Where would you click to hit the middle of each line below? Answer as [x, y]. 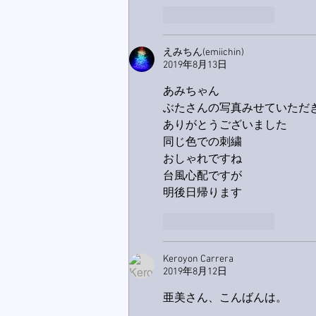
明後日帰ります [202, 194]
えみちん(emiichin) [203, 53]
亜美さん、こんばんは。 [225, 299]
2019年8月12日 [195, 272]
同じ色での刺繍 [202, 143]
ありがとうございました [225, 126]
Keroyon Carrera [198, 260]
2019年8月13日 [195, 66]
